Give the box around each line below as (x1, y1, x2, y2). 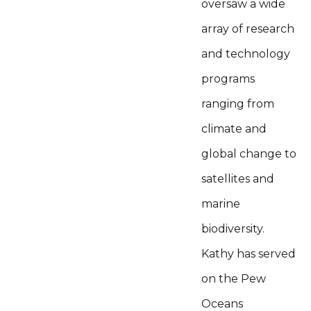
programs (201, 72, 255, 85)
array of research (201, 22, 294, 35)
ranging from (201, 97, 274, 110)
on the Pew (201, 272, 266, 285)
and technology (201, 47, 290, 60)
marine (201, 197, 240, 210)
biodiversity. (201, 222, 264, 235)
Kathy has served (201, 247, 296, 260)
